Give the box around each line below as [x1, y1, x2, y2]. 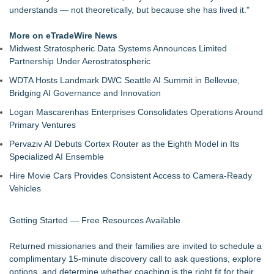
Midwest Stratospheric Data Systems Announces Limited [9, 43, 227, 53]
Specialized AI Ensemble [9, 152, 104, 161]
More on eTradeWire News [9, 31, 117, 40]
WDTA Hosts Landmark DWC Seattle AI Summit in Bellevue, [9, 75, 240, 85]
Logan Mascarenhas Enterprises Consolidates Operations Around [9, 107, 263, 117]
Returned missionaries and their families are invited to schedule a [9, 241, 262, 251]
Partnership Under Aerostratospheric [9, 56, 150, 66]
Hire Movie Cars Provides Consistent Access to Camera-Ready [9, 171, 252, 180]
